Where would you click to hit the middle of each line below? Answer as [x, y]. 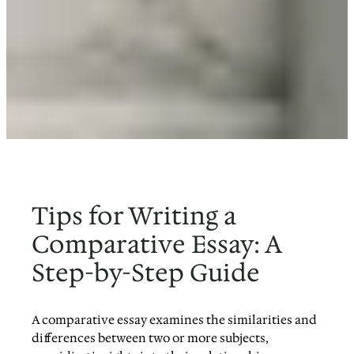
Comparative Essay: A [157, 244]
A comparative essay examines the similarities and [175, 320]
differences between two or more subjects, [151, 338]
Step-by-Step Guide [146, 273]
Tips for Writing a [134, 216]
